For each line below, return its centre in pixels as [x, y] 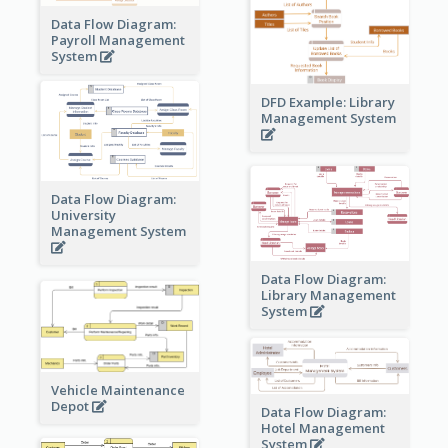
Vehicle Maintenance [117, 390]
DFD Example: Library [327, 101]
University [83, 215]
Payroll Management [117, 40]
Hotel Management [322, 427]
